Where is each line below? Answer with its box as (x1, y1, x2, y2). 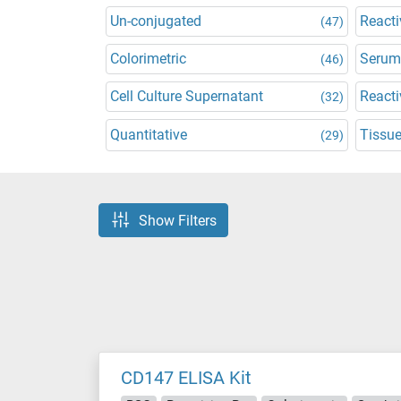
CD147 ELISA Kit (121, 367, 252, 388)
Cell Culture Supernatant (110, 88, 263, 105)
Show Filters (139, 211, 217, 229)
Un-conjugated (110, 13, 201, 30)
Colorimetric (110, 50, 186, 67)
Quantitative (110, 126, 187, 143)
